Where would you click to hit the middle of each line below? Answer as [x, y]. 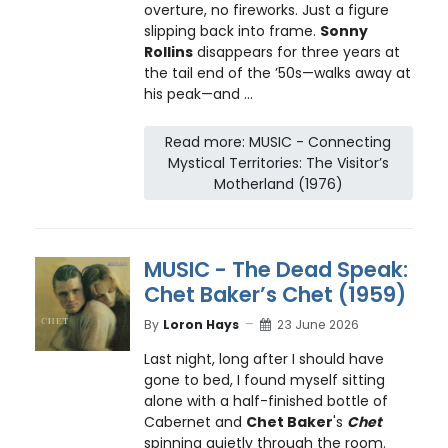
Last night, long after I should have [263, 359]
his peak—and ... [198, 93]
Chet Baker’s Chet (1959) [274, 295]
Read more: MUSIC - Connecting [278, 141]
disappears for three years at [296, 51]
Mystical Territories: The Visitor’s [278, 162]
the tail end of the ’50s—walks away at [277, 72]
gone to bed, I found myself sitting [264, 380]
